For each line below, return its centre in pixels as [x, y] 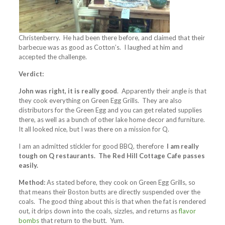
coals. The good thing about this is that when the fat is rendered [112, 201]
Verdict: [31, 74]
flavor [187, 211]
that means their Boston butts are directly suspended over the [109, 192]
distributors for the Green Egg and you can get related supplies [110, 110]
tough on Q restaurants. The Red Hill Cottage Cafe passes [111, 156]
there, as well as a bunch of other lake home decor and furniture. [112, 120]
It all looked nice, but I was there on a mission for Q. [94, 129]
